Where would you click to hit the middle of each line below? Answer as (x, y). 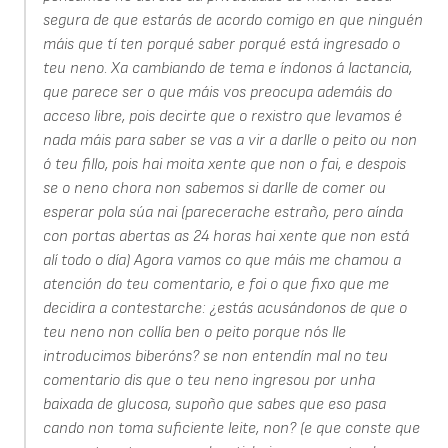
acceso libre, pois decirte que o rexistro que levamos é (222, 117)
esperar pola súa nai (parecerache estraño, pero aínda (222, 213)
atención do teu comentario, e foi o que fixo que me (215, 285)
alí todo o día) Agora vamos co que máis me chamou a (221, 261)
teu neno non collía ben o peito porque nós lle (194, 333)
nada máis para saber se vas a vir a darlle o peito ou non (229, 141)
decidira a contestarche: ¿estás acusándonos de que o (224, 309)
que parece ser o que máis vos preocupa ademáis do (217, 93)
